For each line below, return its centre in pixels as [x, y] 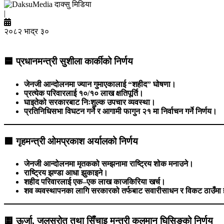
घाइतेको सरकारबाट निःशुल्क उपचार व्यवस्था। [90, 102]
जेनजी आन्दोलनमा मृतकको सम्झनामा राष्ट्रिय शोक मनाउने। [109, 164]
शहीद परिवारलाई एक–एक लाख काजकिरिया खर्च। [95, 182]
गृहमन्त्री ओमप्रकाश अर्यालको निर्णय [77, 141]
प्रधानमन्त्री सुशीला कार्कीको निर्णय [74, 61]
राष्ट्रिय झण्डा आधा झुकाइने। [66, 173]
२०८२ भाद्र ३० [26, 31]
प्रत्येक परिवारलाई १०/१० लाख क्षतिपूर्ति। [84, 93]
